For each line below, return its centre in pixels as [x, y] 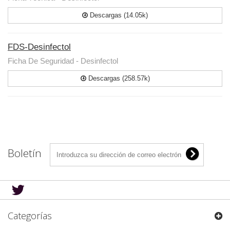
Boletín [25, 153]
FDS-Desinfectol [39, 47]
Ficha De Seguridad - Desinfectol [63, 61]
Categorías [30, 216]
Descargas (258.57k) [118, 78]
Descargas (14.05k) [118, 15]
